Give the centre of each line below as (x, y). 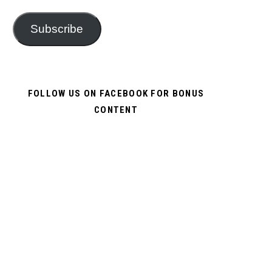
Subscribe (57, 29)
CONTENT (116, 110)
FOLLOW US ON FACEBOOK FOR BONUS (116, 93)
